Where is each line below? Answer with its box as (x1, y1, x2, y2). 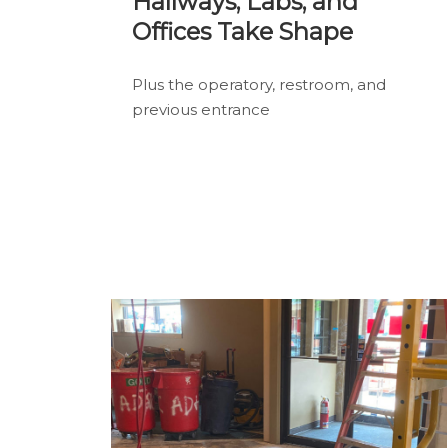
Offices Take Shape (132, 17, 353, 47)
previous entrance (132, 99, 270, 119)
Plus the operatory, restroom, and (132, 74, 386, 94)
